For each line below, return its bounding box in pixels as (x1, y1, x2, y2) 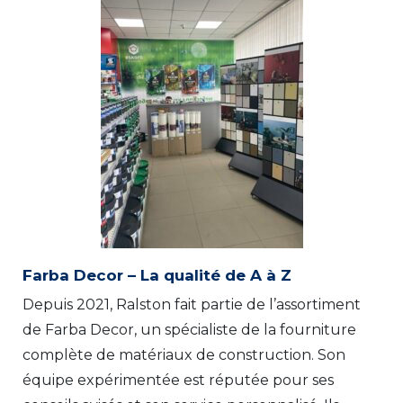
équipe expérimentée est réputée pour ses (22, 371, 334, 389)
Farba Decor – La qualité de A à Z (22, 265, 291, 284)
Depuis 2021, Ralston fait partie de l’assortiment (22, 295, 361, 313)
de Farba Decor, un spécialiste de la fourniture (22, 320, 356, 338)
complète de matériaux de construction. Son (22, 345, 345, 363)
